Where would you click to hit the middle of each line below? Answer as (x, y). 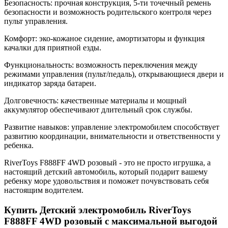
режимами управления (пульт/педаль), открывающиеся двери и (114, 74)
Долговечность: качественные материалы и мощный (95, 101)
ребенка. (19, 146)
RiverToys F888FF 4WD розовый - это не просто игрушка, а (107, 163)
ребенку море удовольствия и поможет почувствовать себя (106, 181)
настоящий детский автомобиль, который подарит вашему (106, 172)
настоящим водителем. (44, 190)
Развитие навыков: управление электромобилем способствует (112, 127)
